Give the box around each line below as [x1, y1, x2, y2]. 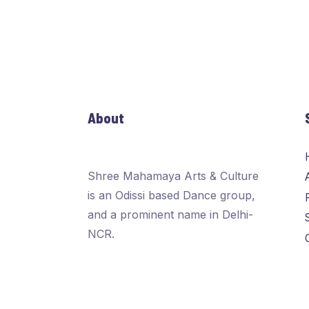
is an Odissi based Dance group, [88, 188, 255, 202]
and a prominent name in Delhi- [88, 208, 253, 221]
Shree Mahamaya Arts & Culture [88, 169, 259, 183]
